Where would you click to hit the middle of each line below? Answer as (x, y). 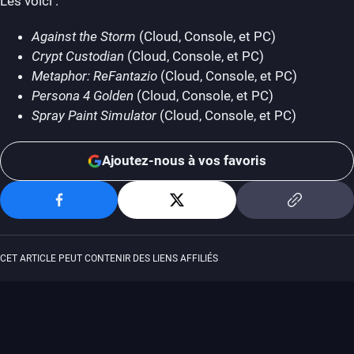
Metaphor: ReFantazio (94, 75)
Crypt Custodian (78, 56)
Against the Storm (84, 36)
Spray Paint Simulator (94, 115)
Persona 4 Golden (83, 95)
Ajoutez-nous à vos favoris (184, 161)
